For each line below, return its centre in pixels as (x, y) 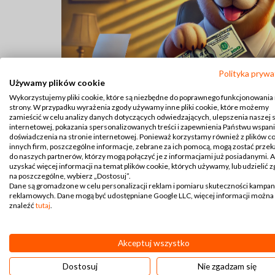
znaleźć (22, 205)
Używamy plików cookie (57, 83)
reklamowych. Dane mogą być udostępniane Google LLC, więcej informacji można (141, 196)
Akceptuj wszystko (153, 243)
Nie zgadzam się (227, 266)
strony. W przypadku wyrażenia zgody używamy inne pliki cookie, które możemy (139, 107)
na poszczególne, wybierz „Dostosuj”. (70, 176)
